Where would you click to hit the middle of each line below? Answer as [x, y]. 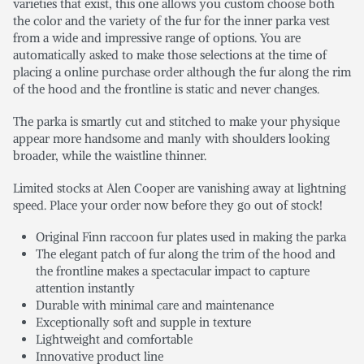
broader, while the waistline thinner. [110, 155]
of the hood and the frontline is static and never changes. [166, 89]
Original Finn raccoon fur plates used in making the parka [191, 237]
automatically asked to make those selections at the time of [170, 55]
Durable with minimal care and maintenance [155, 305]
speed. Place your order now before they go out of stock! [168, 205]
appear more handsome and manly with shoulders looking [171, 138]
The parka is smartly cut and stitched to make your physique [176, 121]
